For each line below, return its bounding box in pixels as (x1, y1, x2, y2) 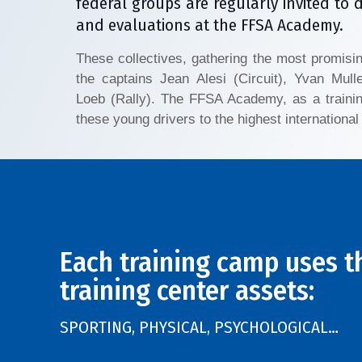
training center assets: (60, 273, 315, 307)
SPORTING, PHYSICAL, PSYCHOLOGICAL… (60, 317, 339, 338)
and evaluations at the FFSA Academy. (76, 14, 344, 36)
